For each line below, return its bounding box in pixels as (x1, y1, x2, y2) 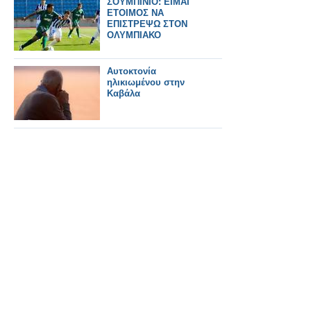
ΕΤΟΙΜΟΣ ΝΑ (107, 8, 164, 18)
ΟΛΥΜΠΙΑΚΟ (107, 30, 161, 40)
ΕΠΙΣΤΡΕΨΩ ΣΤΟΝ (107, 19, 187, 29)
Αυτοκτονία (107, 66, 156, 76)
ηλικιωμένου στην (107, 77, 185, 87)
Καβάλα (107, 88, 140, 99)
